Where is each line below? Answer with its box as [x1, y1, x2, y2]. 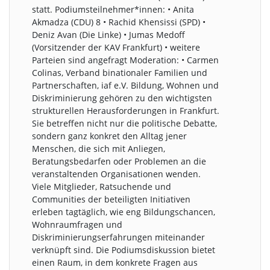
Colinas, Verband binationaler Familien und [32, 67, 208, 79]
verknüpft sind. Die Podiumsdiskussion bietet [32, 244, 216, 256]
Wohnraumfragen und [32, 219, 123, 231]
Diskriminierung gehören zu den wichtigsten [32, 92, 213, 104]
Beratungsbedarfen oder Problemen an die [32, 155, 207, 168]
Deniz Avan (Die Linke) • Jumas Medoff [32, 29, 186, 41]
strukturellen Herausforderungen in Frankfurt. [32, 105, 220, 117]
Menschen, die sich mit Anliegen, [32, 143, 166, 155]
